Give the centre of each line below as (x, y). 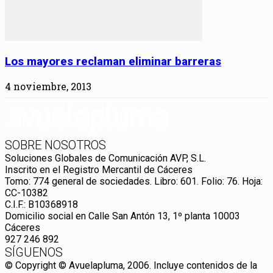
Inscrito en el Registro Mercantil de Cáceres (99, 169)
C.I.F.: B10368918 (41, 204)
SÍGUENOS (34, 252)
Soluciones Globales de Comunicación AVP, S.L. (105, 158)
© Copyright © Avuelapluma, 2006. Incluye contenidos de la (131, 265)
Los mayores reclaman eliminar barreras (113, 61)
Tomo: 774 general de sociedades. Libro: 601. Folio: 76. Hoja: (134, 181)
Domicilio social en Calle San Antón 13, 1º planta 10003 (122, 216)
